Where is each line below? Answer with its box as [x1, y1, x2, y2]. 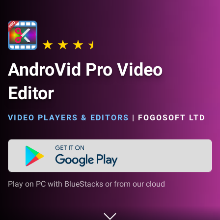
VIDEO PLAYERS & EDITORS [8, 113, 129, 122]
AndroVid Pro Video [8, 59, 163, 80]
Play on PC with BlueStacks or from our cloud [8, 179, 165, 189]
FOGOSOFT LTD [138, 113, 205, 122]
